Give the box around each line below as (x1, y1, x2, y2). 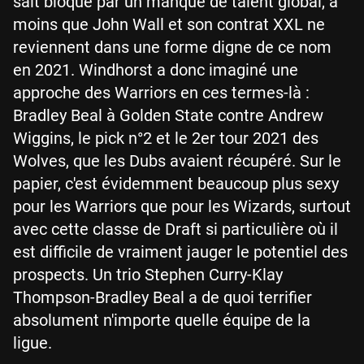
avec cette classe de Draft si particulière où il (13, 219, 338, 239)
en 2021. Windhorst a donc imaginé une (13, 60, 298, 80)
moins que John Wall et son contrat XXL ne (13, 15, 325, 34)
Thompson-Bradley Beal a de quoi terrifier (13, 288, 312, 307)
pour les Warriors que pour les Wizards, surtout (13, 197, 351, 216)
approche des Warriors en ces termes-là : (13, 83, 310, 102)
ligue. (13, 333, 52, 353)
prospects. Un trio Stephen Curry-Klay (13, 265, 283, 284)
